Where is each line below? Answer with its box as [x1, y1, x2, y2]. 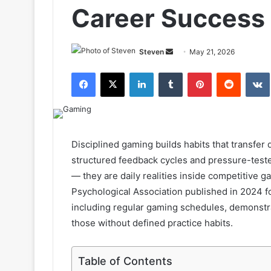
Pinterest [211, 67, 246, 77]
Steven [139, 47, 164, 56]
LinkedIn [153, 67, 184, 77]
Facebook [95, 67, 132, 77]
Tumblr [182, 67, 207, 77]
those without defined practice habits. [71, 217, 233, 229]
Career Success [71, 3, 265, 33]
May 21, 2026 [189, 47, 235, 56]
